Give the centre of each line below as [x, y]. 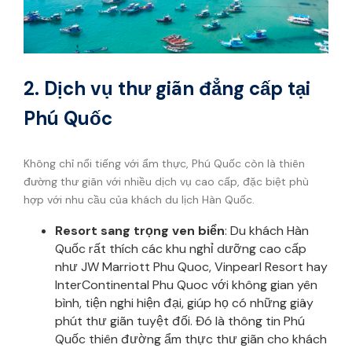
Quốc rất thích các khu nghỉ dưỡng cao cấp [181, 248]
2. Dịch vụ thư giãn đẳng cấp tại [167, 89]
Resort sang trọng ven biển [140, 230]
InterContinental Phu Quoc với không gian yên [186, 284]
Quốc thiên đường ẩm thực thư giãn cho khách [191, 339]
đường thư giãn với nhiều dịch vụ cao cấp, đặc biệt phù [166, 181]
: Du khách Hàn [267, 230]
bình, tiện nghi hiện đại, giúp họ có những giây [184, 302]
